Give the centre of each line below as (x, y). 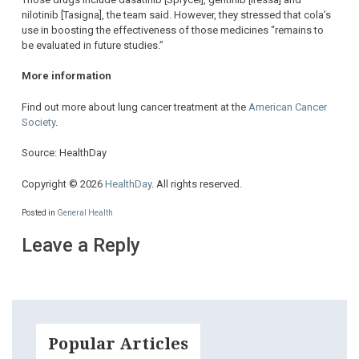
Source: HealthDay (64, 153)
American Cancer (288, 107)
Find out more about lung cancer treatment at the (135, 107)
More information (67, 76)
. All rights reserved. (197, 184)
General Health (85, 213)
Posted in (39, 213)
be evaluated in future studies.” (93, 45)
